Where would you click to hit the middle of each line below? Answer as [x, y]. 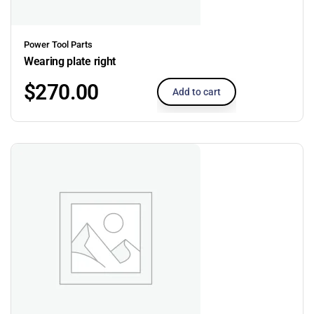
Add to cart [197, 91]
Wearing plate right [70, 61]
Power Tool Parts [58, 44]
